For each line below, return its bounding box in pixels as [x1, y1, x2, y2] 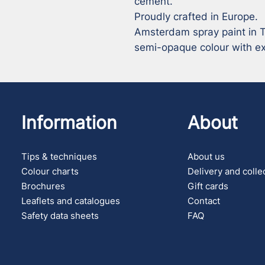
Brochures [21, 180, 66, 192]
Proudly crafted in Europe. [134, 11, 258, 22]
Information [21, 112, 118, 133]
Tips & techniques [21, 151, 98, 162]
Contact [188, 195, 221, 206]
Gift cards [188, 180, 229, 192]
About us [188, 151, 225, 162]
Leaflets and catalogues [21, 195, 121, 206]
